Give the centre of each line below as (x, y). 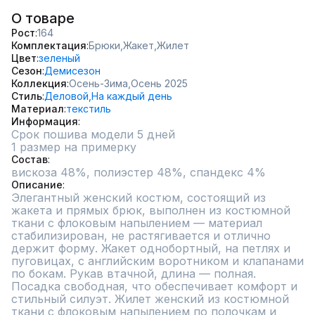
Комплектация (49, 45)
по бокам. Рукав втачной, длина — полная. (134, 274)
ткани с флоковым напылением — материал (137, 223)
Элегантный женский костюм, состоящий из (139, 198)
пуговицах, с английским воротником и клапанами (157, 261)
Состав (30, 159)
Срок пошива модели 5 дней (93, 134)
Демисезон (72, 71)
